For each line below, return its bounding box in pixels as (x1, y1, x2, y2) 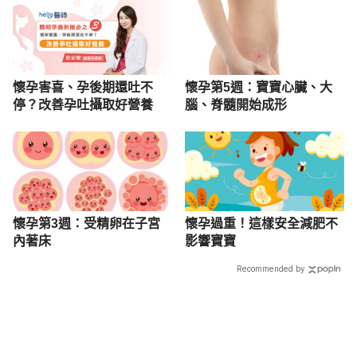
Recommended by (237, 264, 305, 274)
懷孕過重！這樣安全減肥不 (185, 216, 339, 230)
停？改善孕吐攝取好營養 (13, 97, 153, 112)
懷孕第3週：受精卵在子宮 (13, 216, 160, 230)
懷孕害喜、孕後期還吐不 (13, 80, 153, 94)
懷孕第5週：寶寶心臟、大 (185, 80, 333, 94)
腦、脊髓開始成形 (185, 97, 288, 112)
